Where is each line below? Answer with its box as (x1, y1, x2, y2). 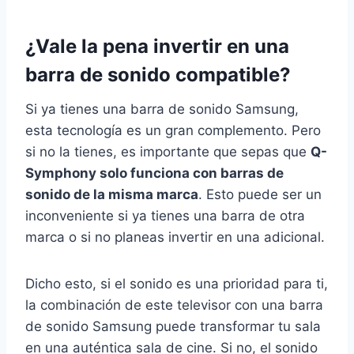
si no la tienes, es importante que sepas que (25, 144, 311, 160)
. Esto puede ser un (198, 186, 322, 203)
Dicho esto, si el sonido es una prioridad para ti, (25, 276, 328, 292)
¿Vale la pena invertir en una (25, 35, 289, 58)
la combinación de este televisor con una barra (25, 297, 323, 314)
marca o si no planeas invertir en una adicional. (25, 229, 325, 246)
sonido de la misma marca (25, 186, 198, 203)
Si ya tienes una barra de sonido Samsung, (25, 101, 299, 118)
